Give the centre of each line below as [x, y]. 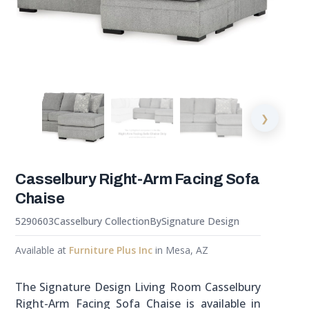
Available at [42, 250]
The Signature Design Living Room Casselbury [138, 287]
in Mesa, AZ [180, 250]
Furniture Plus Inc [111, 250]
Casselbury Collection [102, 221]
